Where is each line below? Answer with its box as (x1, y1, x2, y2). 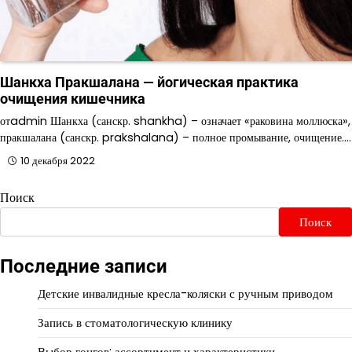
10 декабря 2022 (20, 154, 95, 168)
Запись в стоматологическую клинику (38, 314, 233, 332)
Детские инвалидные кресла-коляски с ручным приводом (38, 285, 333, 302)
